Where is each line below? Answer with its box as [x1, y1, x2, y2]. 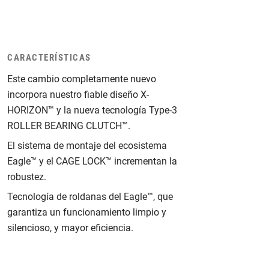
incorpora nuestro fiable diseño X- [7, 89, 150, 100]
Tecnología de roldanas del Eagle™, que [7, 191, 174, 202]
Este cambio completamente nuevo [7, 73, 157, 85]
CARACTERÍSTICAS [7, 52, 91, 63]
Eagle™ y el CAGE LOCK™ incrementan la [7, 156, 178, 167]
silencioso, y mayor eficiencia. [7, 222, 134, 234]
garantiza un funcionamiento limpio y [7, 207, 167, 218]
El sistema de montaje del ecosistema [7, 140, 168, 151]
